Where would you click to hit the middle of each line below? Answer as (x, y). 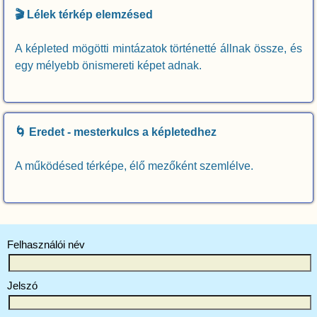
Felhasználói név (46, 244)
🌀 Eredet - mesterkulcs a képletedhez (116, 132)
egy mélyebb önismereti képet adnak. (108, 66)
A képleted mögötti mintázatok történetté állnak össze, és (158, 49)
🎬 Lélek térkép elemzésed (84, 15)
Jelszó (22, 286)
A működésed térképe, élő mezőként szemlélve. (134, 166)
